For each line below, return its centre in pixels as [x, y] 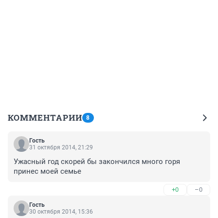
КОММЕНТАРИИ [45, 117]
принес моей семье [47, 171]
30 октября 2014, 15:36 [61, 211]
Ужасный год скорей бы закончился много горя [97, 161]
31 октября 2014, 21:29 [61, 147]
